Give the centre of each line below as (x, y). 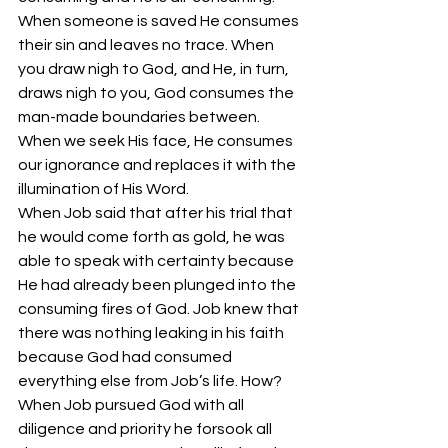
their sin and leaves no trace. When (147, 45)
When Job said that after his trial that (157, 213)
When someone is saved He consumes (160, 21)
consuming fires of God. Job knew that (160, 309)
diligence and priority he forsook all (146, 429)
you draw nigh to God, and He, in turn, (155, 69)
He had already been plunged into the (158, 285)
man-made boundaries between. (140, 117)
